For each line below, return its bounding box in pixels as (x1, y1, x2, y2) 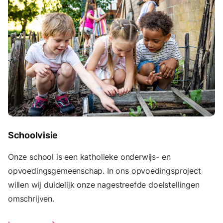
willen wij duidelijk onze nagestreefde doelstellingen (8, 179, 200, 190)
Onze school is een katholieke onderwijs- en (8, 151, 171, 162)
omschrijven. (8, 193, 54, 204)
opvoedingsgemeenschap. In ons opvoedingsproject (8, 165, 201, 176)
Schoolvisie (8, 129, 58, 140)
